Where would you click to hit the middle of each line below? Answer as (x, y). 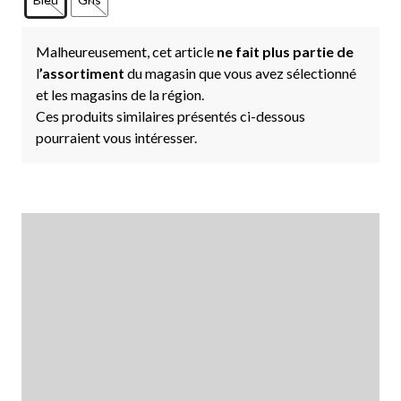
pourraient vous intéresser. (116, 137)
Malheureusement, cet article (126, 51)
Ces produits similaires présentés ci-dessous (171, 115)
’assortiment (83, 73)
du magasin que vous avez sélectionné (242, 73)
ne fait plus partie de (285, 51)
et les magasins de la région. (120, 94)
